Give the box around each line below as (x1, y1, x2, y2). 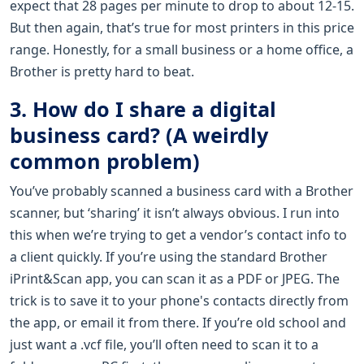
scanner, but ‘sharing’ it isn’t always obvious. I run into (10, 203, 340, 222)
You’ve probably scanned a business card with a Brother (10, 181, 353, 200)
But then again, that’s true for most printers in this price (10, 18, 354, 37)
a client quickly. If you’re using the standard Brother (10, 247, 327, 266)
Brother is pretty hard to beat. (10, 62, 194, 80)
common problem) (10, 146, 200, 175)
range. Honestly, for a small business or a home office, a (10, 40, 353, 58)
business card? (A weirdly (10, 120, 268, 149)
